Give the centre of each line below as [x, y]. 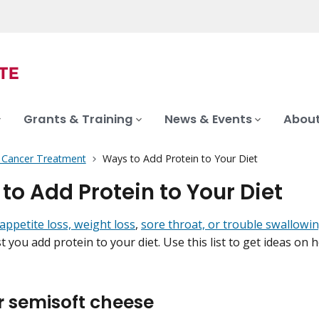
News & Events [208, 120]
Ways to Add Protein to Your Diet [180, 159]
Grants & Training [78, 120]
